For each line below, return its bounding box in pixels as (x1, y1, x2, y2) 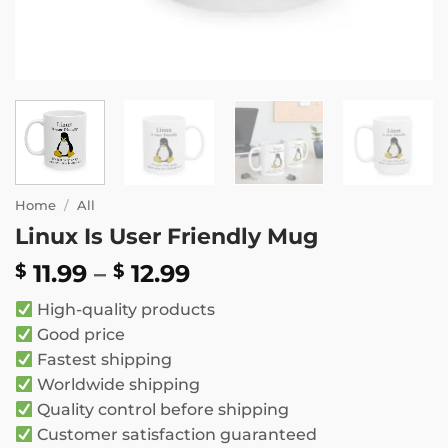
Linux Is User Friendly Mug (15, 222, 318, 250)
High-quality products (32, 300, 215, 320)
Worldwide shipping (32, 375, 200, 395)
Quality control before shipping (32, 400, 289, 420)
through (189, 327, 292, 357)
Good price (32, 325, 125, 345)
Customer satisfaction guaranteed (32, 425, 317, 445)
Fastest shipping (32, 350, 172, 370)
